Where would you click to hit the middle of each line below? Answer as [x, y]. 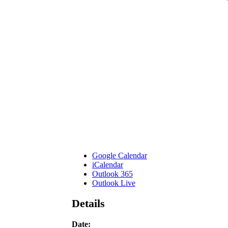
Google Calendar [119, 156]
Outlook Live [113, 183]
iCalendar [107, 165]
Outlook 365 [112, 174]
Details [88, 204]
